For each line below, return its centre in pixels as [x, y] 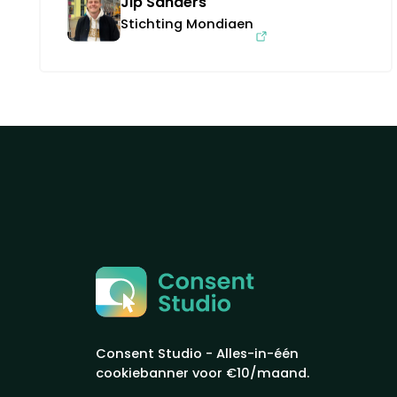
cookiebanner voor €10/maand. [202, 373]
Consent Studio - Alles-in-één [197, 353]
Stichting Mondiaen [187, 23]
